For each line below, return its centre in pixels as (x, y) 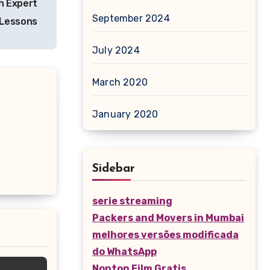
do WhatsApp (124, 252)
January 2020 (125, 114)
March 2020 (120, 82)
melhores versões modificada (165, 235)
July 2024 (116, 50)
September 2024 (131, 18)
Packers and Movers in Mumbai (168, 218)
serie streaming (132, 201)
